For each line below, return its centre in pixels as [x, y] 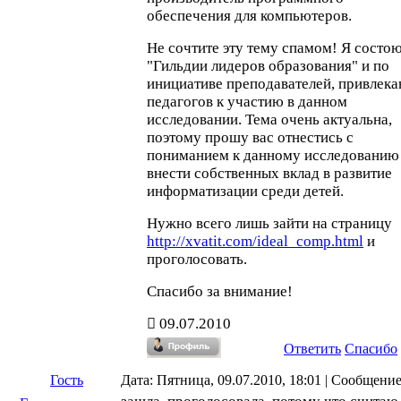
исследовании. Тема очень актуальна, [269, 119]
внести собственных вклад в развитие [269, 173]
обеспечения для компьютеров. [249, 16]
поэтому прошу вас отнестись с [250, 137]
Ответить [312, 349]
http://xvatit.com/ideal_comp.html [255, 241]
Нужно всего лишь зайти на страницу [269, 223]
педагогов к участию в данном [247, 102]
